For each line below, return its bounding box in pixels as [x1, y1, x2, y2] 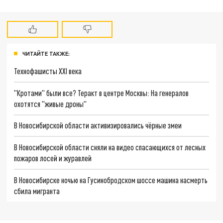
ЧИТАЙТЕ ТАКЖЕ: [22, 50, 70, 57]
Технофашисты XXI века [14, 66, 82, 76]
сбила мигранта [14, 186, 60, 196]
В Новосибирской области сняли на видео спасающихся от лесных [14, 142, 206, 152]
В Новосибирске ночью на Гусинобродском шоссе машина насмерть [14, 175, 208, 185]
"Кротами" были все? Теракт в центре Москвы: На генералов [14, 88, 189, 98]
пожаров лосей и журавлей [14, 153, 92, 163]
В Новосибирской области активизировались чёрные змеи [14, 120, 182, 130]
